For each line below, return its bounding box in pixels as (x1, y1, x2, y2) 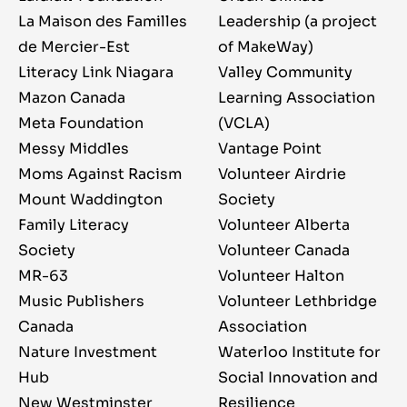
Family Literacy (18, 215, 129, 235)
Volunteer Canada (218, 241, 350, 261)
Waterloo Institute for (218, 342, 381, 362)
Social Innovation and (218, 368, 378, 388)
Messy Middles (18, 139, 129, 159)
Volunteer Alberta (218, 215, 350, 235)
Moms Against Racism (18, 164, 182, 184)
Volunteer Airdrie (218, 164, 346, 184)
